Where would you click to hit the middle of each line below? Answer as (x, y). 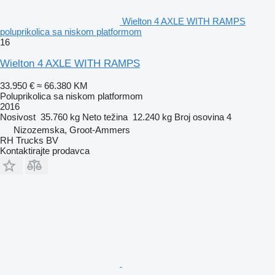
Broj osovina (199, 117)
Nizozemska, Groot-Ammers (72, 130)
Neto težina (105, 117)
